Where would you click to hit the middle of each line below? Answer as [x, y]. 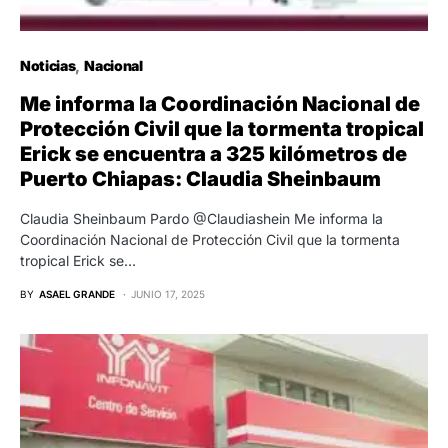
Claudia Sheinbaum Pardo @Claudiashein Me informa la [201, 219]
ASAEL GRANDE [77, 294]
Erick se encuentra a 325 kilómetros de [213, 154]
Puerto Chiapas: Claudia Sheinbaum [200, 179]
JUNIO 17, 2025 [168, 294]
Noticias [48, 66]
